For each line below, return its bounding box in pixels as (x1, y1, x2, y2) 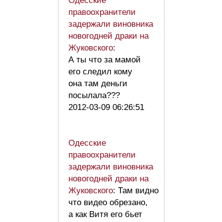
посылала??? (68, 91, 125, 101)
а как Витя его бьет (68, 210, 142, 220)
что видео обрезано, (68, 198, 148, 208)
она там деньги (68, 79, 127, 89)
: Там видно (113, 186, 159, 196)
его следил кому (68, 67, 132, 77)
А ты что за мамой (68, 55, 141, 65)
